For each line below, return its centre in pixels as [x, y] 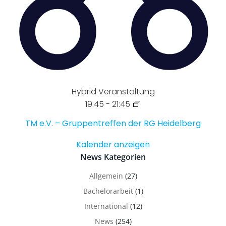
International [106, 206]
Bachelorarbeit [108, 191]
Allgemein [106, 176]
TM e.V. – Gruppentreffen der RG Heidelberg [113, 123]
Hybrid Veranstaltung [113, 91]
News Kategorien [113, 157]
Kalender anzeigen [113, 144]
